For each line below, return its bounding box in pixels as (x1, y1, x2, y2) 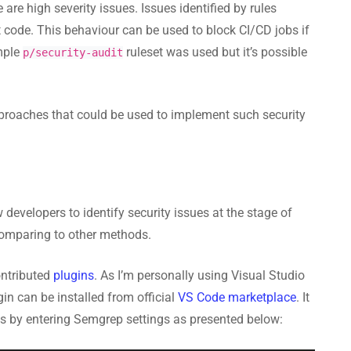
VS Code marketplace (178, 289, 296, 305)
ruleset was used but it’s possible (123, 44, 307, 60)
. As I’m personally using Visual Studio (94, 267, 305, 283)
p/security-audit (23, 45, 123, 59)
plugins (53, 267, 94, 283)
